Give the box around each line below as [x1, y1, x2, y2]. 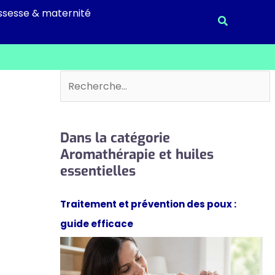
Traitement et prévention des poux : [60, 197, 236, 211]
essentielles [60, 161, 136, 180]
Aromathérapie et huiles [60, 145, 214, 163]
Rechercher [59, 72, 117, 87]
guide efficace [60, 217, 133, 230]
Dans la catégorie [60, 128, 170, 147]
